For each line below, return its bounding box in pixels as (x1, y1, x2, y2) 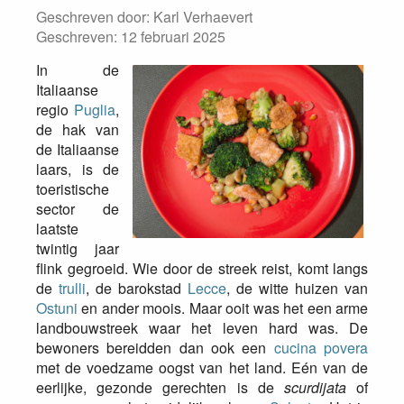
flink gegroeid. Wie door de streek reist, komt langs (36, 258, 368, 279)
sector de (36, 198, 119, 219)
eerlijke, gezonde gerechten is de (36, 377, 284, 398)
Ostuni (36, 298, 78, 318)
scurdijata (283, 377, 346, 398)
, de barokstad (86, 278, 188, 298)
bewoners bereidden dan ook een (36, 337, 274, 358)
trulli (59, 278, 86, 298)
